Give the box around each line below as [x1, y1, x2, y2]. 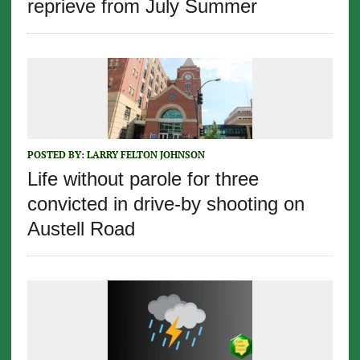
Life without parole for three [27, 168, 259, 190]
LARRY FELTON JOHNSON [86, 149, 205, 162]
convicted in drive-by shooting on [27, 193, 305, 215]
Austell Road [27, 218, 135, 240]
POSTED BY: [27, 149, 87, 162]
